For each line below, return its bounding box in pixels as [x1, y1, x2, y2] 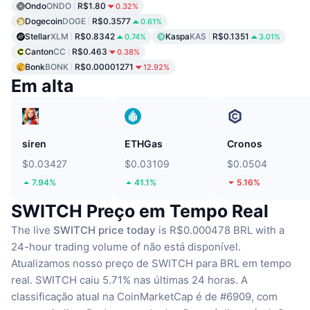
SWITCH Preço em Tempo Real [11, 201, 268, 222]
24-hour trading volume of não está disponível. [11, 240, 241, 254]
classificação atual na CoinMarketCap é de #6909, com [11, 290, 277, 304]
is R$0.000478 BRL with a [156, 224, 284, 237]
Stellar [25, 31, 51, 42]
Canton [25, 46, 53, 57]
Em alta [11, 75, 74, 97]
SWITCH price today [53, 224, 156, 237]
